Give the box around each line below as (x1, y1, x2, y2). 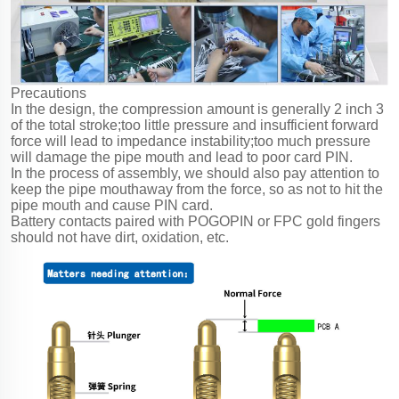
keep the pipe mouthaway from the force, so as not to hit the (11, 181, 383, 197)
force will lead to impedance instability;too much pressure (11, 133, 370, 149)
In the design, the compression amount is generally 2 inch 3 (11, 101, 384, 117)
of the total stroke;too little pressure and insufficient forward (11, 117, 379, 133)
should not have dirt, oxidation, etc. (11, 229, 229, 245)
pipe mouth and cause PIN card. (11, 197, 213, 213)
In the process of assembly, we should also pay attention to (11, 165, 379, 181)
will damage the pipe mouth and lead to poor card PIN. (11, 149, 353, 165)
